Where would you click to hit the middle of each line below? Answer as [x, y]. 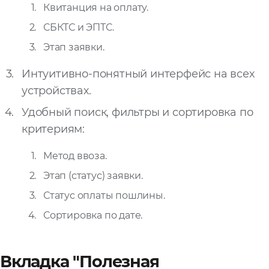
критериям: [53, 129]
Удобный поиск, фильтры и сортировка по [138, 113]
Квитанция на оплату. [96, 8]
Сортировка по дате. [93, 216]
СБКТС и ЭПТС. [79, 28]
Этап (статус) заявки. [93, 176]
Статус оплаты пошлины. [104, 196]
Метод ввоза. [75, 156]
